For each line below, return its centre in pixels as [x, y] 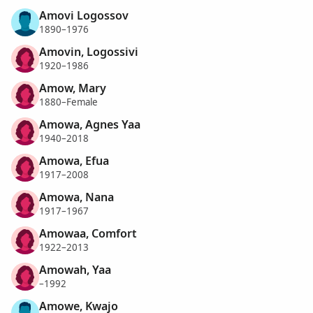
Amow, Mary [73, 88]
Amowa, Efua [74, 160]
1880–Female [68, 102]
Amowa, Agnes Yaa [90, 124]
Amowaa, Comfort [88, 233]
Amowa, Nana [77, 197]
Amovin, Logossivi [89, 51]
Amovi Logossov [84, 15]
